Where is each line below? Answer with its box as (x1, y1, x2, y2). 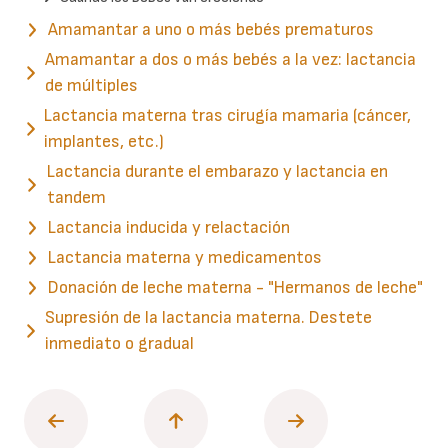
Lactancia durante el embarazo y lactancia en (46, 160, 388, 182)
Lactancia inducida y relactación (48, 216, 290, 238)
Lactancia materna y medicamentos (48, 246, 322, 268)
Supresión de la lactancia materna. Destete (44, 306, 372, 328)
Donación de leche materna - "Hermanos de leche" (48, 276, 423, 298)
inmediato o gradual (44, 332, 194, 354)
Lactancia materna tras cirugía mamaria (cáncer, (44, 104, 412, 126)
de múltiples (44, 74, 138, 96)
